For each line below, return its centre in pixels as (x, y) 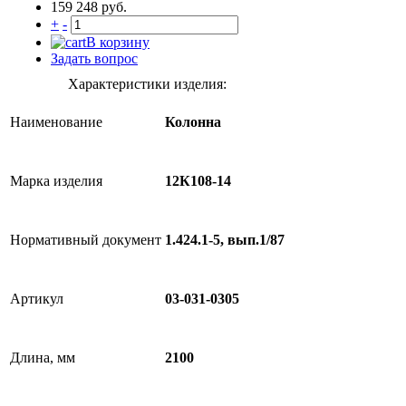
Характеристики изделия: (147, 84)
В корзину (118, 42)
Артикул (37, 299)
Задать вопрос (94, 58)
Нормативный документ (86, 240)
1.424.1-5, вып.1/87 (225, 240)
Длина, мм (43, 358)
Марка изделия (56, 181)
